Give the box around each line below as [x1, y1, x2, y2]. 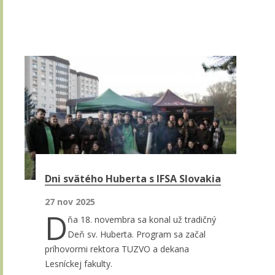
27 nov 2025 [45, 195, 95, 207]
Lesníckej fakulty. [45, 257, 112, 269]
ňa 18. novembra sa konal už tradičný [68, 213, 216, 225]
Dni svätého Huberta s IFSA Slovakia [45, 171, 221, 185]
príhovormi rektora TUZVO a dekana [45, 242, 189, 255]
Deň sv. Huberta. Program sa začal [68, 228, 206, 240]
